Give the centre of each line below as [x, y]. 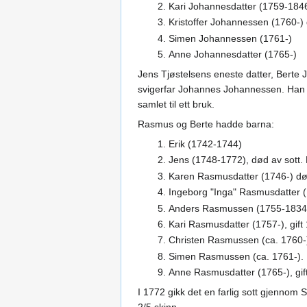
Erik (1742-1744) [205, 144]
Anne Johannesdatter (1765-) [232, 54]
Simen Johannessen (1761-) [230, 38]
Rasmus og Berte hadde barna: [206, 124]
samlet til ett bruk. [176, 105]
